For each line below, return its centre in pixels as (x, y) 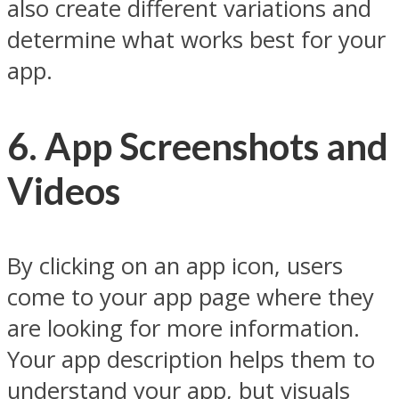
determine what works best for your (196, 40)
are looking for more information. (183, 328)
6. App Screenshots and (198, 147)
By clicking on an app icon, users (175, 265)
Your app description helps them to (191, 359)
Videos (64, 191)
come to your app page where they (191, 297)
